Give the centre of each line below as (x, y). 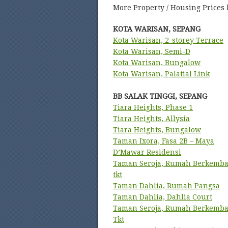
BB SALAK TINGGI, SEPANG (160, 96)
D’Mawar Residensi (147, 152)
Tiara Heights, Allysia (151, 119)
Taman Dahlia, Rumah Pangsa (166, 186)
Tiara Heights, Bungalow (157, 130)
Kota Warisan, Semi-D (152, 51)
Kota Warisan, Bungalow (157, 63)
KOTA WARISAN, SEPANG (157, 29)
